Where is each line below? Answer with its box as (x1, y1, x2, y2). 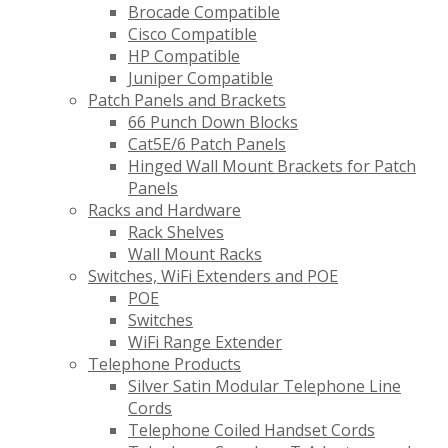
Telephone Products (88, 353, 241, 376)
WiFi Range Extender (128, 331, 282, 354)
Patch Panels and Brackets (88, 89, 286, 112)
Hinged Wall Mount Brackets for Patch (128, 155, 416, 178)
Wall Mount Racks (128, 243, 262, 266)
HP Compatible (128, 45, 240, 68)
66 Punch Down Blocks (128, 111, 298, 134)
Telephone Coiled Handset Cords (128, 419, 375, 442)
